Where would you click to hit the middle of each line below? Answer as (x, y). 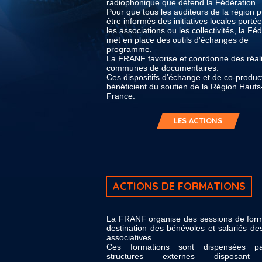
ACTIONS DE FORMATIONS (179, 186)
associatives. (130, 237)
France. (121, 96)
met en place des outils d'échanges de (177, 40)
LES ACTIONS (198, 120)
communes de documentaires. (163, 68)
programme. (129, 49)
